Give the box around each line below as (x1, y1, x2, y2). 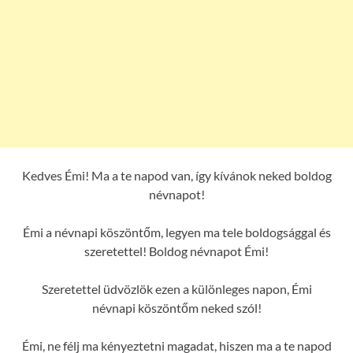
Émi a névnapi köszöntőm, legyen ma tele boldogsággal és (22, 224, 331, 240)
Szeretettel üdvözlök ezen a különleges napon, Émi (41, 281, 312, 296)
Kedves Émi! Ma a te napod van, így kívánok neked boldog (21, 167, 332, 183)
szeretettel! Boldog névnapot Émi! (84, 243, 269, 258)
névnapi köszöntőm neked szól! (91, 299, 262, 315)
